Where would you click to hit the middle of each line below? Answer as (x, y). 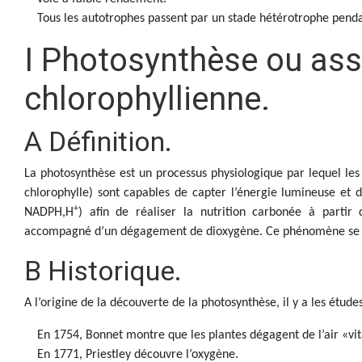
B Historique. (103, 271)
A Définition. (98, 141)
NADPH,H (49, 213)
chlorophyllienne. (147, 99)
